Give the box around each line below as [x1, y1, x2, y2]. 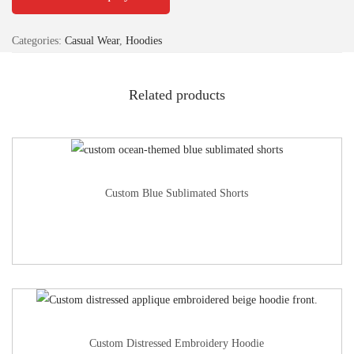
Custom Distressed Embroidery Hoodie [89, 337, 265, 350]
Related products [129, 86, 225, 103]
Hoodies [126, 34, 162, 47]
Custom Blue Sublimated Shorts [105, 186, 249, 199]
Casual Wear [65, 34, 119, 47]
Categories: [12, 34, 65, 47]
